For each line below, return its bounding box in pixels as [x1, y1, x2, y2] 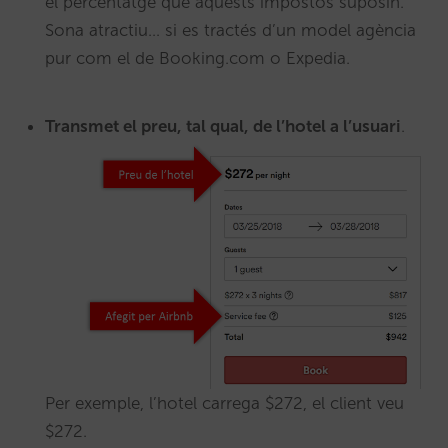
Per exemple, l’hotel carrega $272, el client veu [45, 392, 404, 413]
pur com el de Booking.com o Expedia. [45, 48, 350, 68]
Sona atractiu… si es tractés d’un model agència [45, 20, 416, 40]
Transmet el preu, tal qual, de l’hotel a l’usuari [45, 116, 401, 136]
